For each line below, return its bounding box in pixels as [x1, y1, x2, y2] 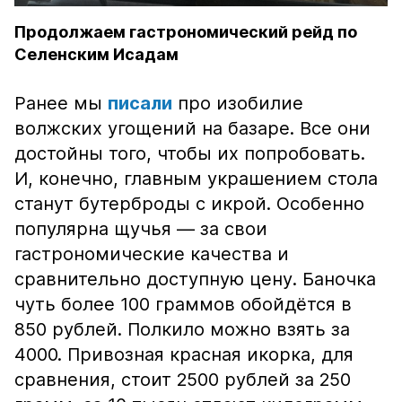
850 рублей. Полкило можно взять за [14, 319, 350, 340]
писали [108, 92, 172, 114]
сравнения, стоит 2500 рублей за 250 [14, 369, 351, 390]
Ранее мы [14, 92, 108, 114]
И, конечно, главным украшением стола [14, 168, 378, 189]
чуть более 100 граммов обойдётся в [14, 293, 352, 315]
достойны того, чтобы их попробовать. [14, 143, 365, 164]
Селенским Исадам [14, 45, 179, 64]
